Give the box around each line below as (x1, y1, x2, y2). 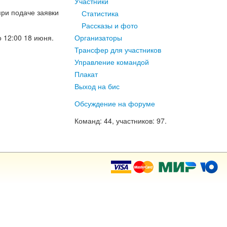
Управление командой (74, 57, 149, 67)
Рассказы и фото (82, 20, 138, 30)
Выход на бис (74, 81, 120, 91)
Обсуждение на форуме (74, 98, 155, 108)
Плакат (74, 69, 98, 79)
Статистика (82, 8, 119, 18)
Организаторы (74, 32, 122, 43)
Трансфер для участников (74, 45, 161, 55)
